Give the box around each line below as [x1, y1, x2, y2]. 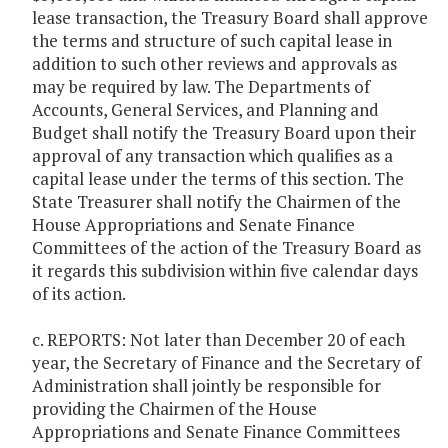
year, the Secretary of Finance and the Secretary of [32, 351, 421, 375]
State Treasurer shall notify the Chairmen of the [32, 190, 401, 214]
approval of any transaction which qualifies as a [32, 144, 393, 168]
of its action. [32, 282, 126, 306]
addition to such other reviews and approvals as [32, 52, 397, 76]
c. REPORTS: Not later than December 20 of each [32, 328, 405, 352]
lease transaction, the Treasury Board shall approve [32, 6, 428, 30]
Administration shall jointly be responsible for [32, 374, 381, 398]
